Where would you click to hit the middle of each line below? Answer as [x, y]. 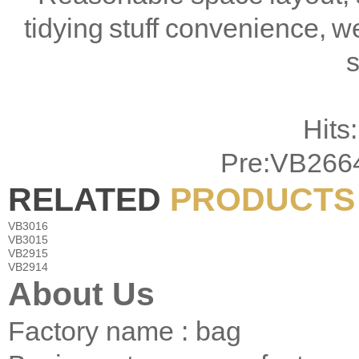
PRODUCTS [262, 200]
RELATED [89, 200]
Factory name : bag [125, 331]
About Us [81, 294]
